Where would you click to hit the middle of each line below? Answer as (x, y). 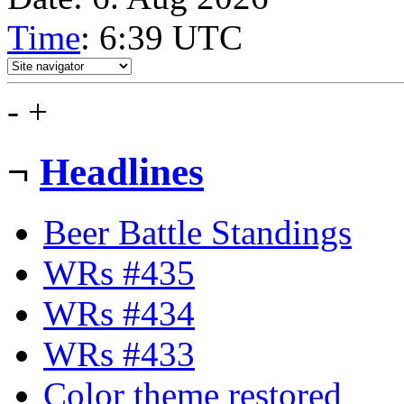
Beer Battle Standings (197, 232)
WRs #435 (119, 272)
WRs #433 (119, 353)
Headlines (122, 171)
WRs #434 (119, 313)
